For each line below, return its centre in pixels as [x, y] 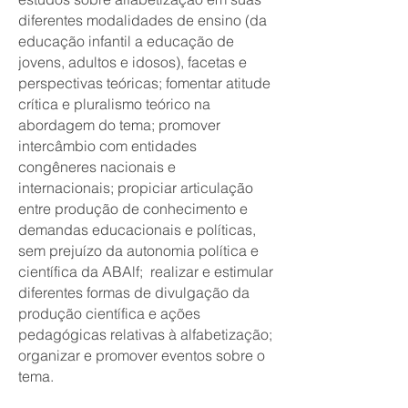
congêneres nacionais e [97, 167]
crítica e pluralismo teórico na [114, 104]
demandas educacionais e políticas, [137, 229]
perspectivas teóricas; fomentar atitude [144, 83]
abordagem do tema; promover [119, 125]
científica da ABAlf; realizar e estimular [146, 271]
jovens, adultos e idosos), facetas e [133, 62]
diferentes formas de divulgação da [134, 292]
